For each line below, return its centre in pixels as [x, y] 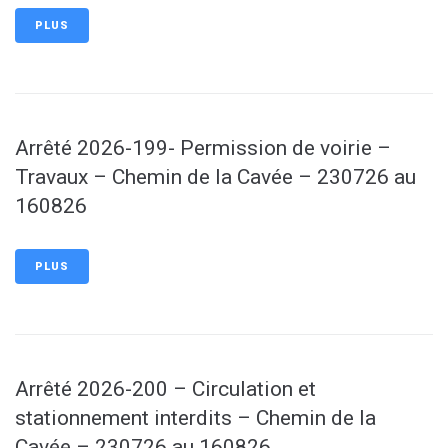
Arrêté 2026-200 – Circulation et [165, 389]
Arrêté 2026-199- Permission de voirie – [203, 148]
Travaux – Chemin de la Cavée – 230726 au [215, 177]
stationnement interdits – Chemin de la [195, 418]
